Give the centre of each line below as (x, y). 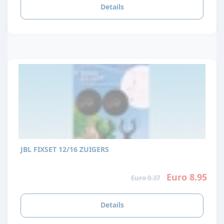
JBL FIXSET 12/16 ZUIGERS (65, 149)
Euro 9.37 (145, 178)
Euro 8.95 (186, 177)
